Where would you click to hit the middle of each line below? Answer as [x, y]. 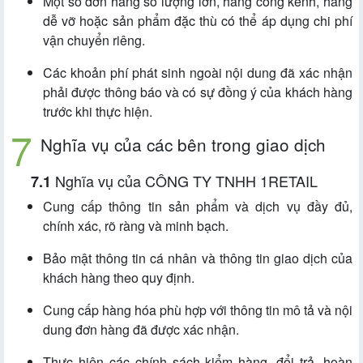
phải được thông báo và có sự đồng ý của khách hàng [198, 92]
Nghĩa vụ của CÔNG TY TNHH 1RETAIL [186, 181]
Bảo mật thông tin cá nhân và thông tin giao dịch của [198, 258]
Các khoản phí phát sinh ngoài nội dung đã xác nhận [198, 73]
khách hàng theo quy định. [119, 278]
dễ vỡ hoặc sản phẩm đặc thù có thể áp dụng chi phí [198, 21]
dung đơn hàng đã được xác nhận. [141, 330]
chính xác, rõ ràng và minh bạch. [136, 226]
